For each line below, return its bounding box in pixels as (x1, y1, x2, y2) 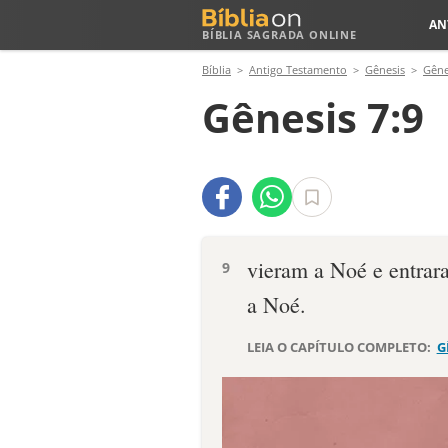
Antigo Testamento (249, 62, 347, 77)
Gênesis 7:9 (202, 90, 424, 145)
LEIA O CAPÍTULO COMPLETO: (247, 338, 434, 356)
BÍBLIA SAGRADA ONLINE (202, 27, 357, 42)
